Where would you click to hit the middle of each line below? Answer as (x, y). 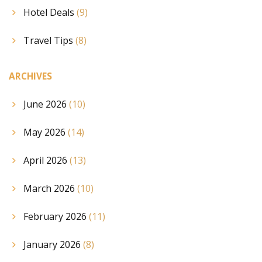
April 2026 (46, 161)
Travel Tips (49, 40)
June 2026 (46, 104)
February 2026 (56, 217)
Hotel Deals (50, 12)
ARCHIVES (30, 76)
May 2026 (46, 132)
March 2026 (50, 189)
